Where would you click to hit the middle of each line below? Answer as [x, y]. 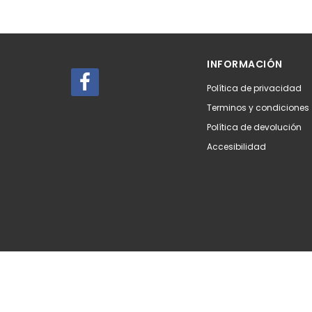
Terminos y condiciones [258, 108]
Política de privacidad [254, 88]
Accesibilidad [236, 147]
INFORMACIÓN [245, 64]
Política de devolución [254, 127]
